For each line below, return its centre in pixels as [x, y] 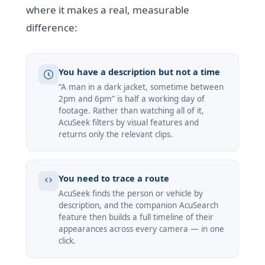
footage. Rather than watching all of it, [132, 111]
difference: [52, 28]
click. [67, 241]
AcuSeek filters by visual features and [129, 123]
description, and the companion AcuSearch [139, 206]
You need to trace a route [114, 178]
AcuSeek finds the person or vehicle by [131, 194]
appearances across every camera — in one [142, 229]
